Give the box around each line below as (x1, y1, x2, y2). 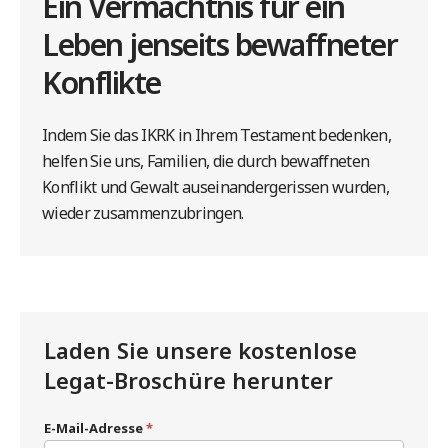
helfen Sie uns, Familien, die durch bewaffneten (42, 149, 370, 172)
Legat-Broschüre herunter (44, 364, 333, 395)
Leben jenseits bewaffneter (42, 23, 397, 65)
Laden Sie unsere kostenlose (44, 334, 357, 365)
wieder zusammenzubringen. (42, 201, 244, 224)
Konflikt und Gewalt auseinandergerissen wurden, (42, 175, 390, 198)
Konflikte (42, 61, 161, 103)
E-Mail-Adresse (44, 418, 143, 437)
